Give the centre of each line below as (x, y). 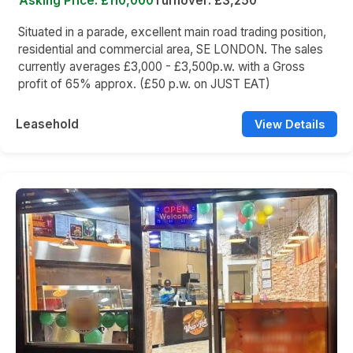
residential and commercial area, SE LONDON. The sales (171, 50)
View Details (290, 124)
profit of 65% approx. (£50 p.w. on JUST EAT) (144, 84)
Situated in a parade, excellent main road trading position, (172, 32)
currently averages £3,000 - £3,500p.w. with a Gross (162, 67)
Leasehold (47, 124)
